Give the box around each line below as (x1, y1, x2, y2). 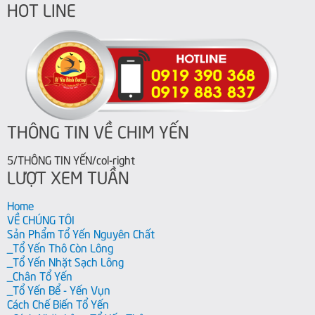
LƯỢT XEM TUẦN (7, 164, 129, 188)
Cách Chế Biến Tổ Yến (7, 295, 109, 311)
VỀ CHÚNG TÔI (7, 210, 75, 226)
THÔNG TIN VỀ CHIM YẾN (7, 118, 189, 142)
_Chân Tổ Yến (7, 266, 72, 283)
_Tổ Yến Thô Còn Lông (7, 238, 113, 255)
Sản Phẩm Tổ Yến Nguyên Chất (7, 224, 155, 240)
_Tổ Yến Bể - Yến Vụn (7, 281, 110, 297)
